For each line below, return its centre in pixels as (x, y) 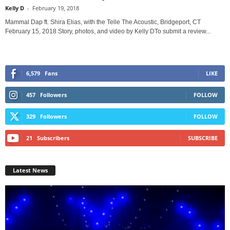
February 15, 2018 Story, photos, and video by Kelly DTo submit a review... (108, 32)
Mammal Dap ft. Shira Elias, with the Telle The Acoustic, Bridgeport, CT (103, 22)
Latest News (30, 170)
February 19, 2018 (56, 8)
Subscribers (53, 138)
